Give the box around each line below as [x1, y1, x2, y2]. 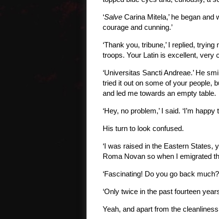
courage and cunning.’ [103, 23, 173, 31]
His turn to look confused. [103, 124, 184, 132]
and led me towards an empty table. [103, 89, 216, 97]
